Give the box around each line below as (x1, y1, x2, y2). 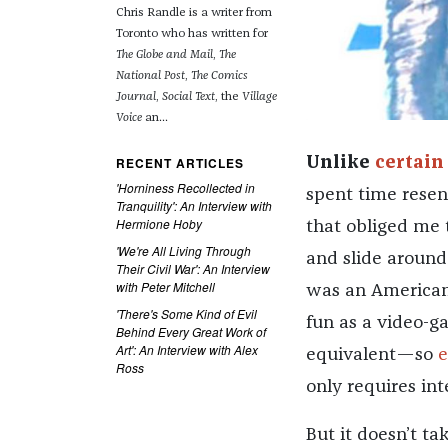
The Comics (190, 70, 248, 83)
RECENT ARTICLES (115, 154, 244, 173)
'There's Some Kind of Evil (115, 305, 257, 323)
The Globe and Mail (115, 49, 213, 62)
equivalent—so (305, 346, 438, 365)
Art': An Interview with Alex (115, 341, 258, 359)
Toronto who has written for (115, 28, 268, 41)
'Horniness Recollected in (115, 179, 255, 197)
